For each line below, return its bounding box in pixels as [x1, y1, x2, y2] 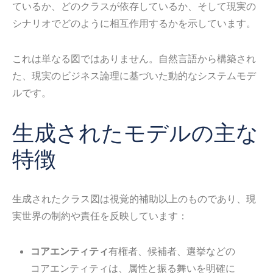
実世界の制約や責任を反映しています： [12, 209, 188, 221]
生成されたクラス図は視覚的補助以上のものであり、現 [12, 192, 256, 204]
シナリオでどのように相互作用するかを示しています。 [12, 16, 256, 29]
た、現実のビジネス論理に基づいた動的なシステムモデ [12, 69, 256, 81]
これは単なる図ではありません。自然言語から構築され [12, 52, 256, 64]
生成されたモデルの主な [12, 117, 258, 147]
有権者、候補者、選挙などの [108, 244, 235, 257]
